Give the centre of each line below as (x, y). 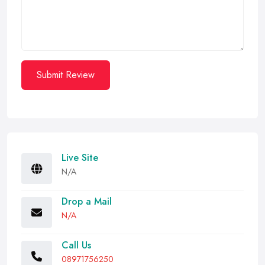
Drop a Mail (87, 201)
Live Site (80, 158)
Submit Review (66, 75)
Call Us (76, 245)
